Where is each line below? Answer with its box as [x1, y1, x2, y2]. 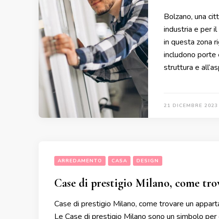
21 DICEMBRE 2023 [164, 102, 218, 109]
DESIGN [136, 157, 159, 164]
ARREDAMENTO [58, 157, 102, 164]
